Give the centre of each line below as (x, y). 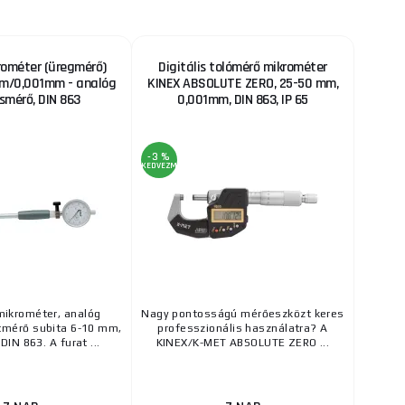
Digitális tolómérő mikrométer (243, 68)
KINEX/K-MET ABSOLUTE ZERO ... (243, 343)
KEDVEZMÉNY (166, 166)
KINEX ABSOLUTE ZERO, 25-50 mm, (243, 84)
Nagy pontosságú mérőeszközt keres (243, 314)
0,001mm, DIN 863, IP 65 (243, 100)
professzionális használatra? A (243, 329)
